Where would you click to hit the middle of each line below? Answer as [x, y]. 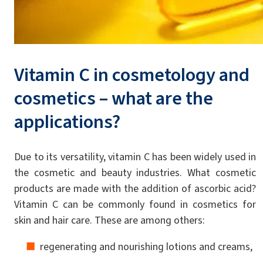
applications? [67, 122]
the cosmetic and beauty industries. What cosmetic [135, 173]
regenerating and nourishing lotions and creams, [146, 247]
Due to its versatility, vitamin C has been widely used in [135, 157]
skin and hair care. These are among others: [109, 220]
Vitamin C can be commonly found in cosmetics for [135, 205]
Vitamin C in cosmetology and [132, 75]
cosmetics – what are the [114, 98]
